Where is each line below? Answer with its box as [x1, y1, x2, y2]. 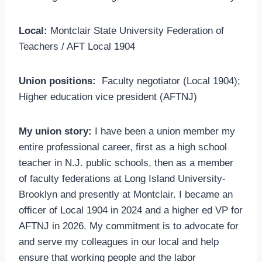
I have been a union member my [92, 126, 235, 137]
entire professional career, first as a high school [19, 142, 227, 153]
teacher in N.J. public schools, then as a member [19, 157, 233, 168]
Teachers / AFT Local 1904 [19, 41, 135, 52]
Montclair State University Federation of [47, 25, 224, 36]
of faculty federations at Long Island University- [19, 173, 226, 184]
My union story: [19, 126, 92, 137]
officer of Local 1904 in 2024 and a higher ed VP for [19, 205, 243, 216]
